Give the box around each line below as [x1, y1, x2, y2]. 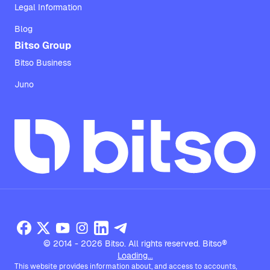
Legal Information [14, 2, 82, 13]
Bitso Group [14, 39, 71, 52]
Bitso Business [14, 57, 71, 68]
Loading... [117, 250, 153, 262]
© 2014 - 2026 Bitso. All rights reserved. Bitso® [43, 238, 227, 250]
